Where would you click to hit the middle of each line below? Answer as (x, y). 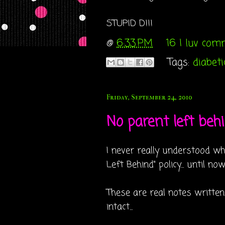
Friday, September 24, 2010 (149, 97)
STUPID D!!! (130, 24)
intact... (120, 207)
